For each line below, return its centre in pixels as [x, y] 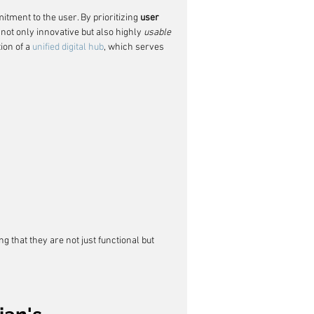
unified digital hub [68, 47]
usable [157, 33]
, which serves [135, 47]
